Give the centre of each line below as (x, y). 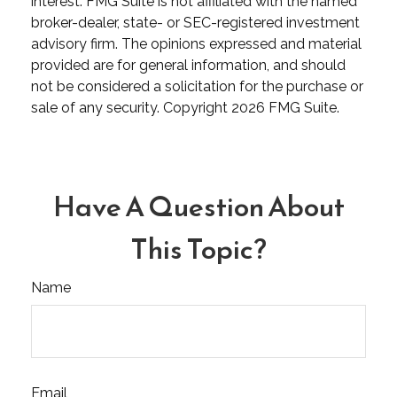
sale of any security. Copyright (131, 107)
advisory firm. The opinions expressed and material (196, 43)
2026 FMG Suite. (285, 107)
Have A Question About (198, 206)
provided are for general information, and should (188, 65)
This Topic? (198, 249)
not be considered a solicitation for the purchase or (197, 86)
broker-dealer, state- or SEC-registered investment (195, 22)
